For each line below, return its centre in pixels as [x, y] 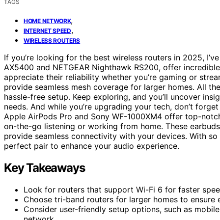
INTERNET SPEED [47, 30]
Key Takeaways [44, 167]
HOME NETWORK [47, 21]
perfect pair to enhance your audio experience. [92, 146]
